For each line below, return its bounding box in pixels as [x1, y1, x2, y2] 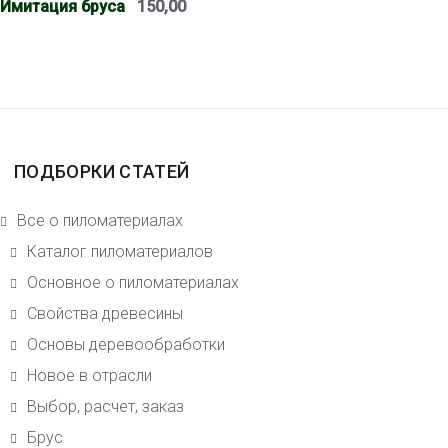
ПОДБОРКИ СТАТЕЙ [14, 161, 190, 183]
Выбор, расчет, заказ [27, 397, 184, 417]
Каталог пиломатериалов [27, 242, 213, 262]
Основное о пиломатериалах [27, 273, 239, 293]
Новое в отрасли [27, 366, 152, 386]
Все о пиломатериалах [17, 211, 183, 231]
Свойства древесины [27, 304, 183, 324]
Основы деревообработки [27, 335, 225, 355]
